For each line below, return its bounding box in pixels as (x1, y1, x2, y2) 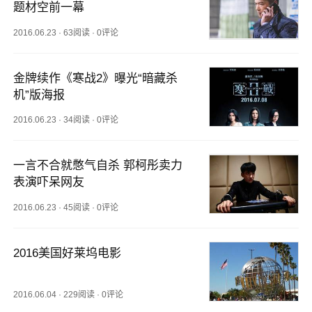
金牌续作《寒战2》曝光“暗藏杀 (13, 71, 178, 85)
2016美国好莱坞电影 (13, 246, 122, 260)
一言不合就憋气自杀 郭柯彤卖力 (13, 159, 183, 173)
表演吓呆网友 (13, 175, 85, 189)
